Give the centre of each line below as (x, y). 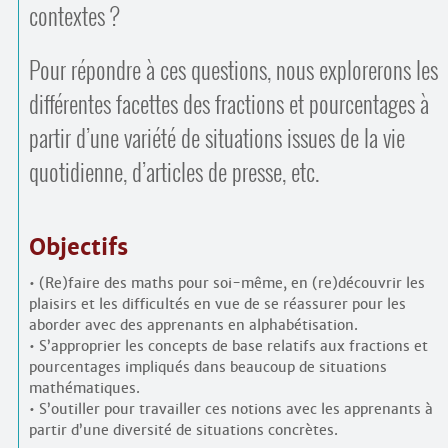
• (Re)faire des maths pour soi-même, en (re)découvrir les (226, 283)
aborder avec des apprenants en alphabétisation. (193, 325)
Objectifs (78, 247)
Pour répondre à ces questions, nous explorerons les (233, 70)
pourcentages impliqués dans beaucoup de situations (207, 367)
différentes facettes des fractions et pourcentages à (228, 104)
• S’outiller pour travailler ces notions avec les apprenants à (230, 409)
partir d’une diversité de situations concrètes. (183, 430)
